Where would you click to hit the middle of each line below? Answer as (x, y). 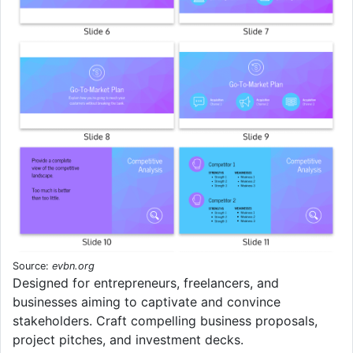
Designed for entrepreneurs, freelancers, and (146, 282)
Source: (32, 266)
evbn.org (73, 266)
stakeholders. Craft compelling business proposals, (165, 320)
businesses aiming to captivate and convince (147, 301)
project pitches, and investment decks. (128, 339)
